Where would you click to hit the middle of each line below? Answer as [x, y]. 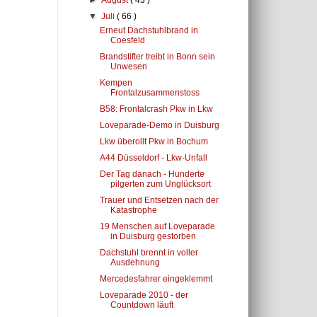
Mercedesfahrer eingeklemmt [156, 279]
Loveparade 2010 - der [144, 295]
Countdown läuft [142, 305]
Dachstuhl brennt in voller [149, 253]
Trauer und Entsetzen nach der [159, 200]
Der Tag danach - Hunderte [152, 174]
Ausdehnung [135, 263]
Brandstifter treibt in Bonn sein [157, 57]
